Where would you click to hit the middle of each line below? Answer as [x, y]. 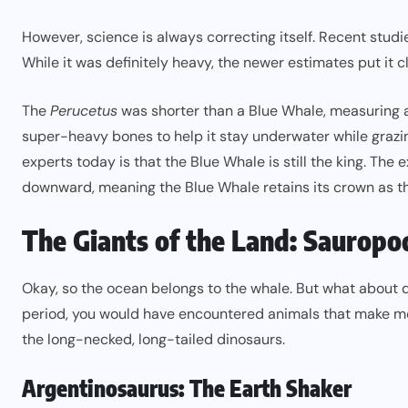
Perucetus [84, 111]
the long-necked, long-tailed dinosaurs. [153, 339]
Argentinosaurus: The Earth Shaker [187, 388]
